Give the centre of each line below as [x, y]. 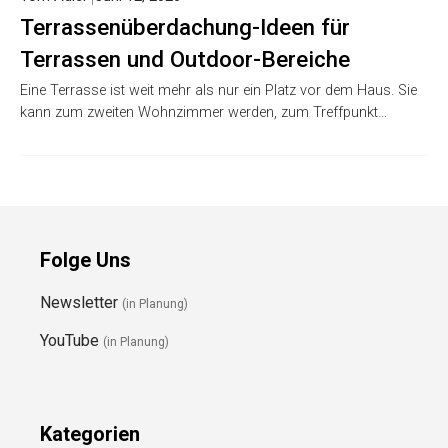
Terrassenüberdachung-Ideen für [185, 27]
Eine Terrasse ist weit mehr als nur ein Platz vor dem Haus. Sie [218, 91]
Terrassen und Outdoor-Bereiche [185, 59]
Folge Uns [85, 260]
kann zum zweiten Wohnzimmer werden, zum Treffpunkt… [203, 113]
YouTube [71, 341]
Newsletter [81, 303]
